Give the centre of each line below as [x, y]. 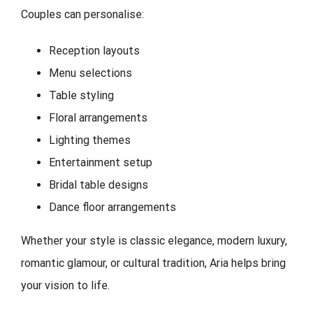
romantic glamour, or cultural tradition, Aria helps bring [153, 263]
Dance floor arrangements [112, 207]
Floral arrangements [98, 117]
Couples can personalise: [82, 14]
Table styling [81, 95]
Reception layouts [94, 50]
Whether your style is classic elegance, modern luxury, [154, 240]
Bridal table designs [99, 184]
